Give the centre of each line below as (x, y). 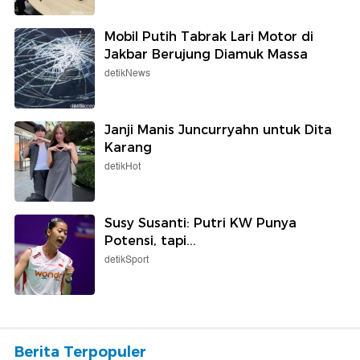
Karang (128, 147)
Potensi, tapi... (150, 240)
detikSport (127, 260)
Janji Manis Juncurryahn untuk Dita (218, 129)
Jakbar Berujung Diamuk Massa (206, 54)
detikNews (127, 73)
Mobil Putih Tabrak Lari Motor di (209, 36)
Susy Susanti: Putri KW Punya (200, 223)
